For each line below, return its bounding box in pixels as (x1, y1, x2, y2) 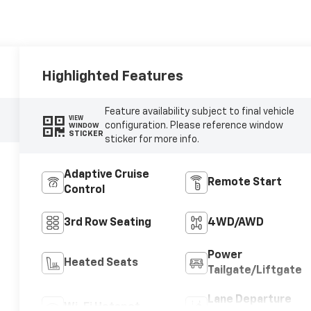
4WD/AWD (207, 217, 264, 229)
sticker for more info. (104, 135, 199, 145)
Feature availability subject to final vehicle (104, 107, 294, 117)
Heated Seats (64, 258, 139, 269)
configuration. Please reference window (104, 121, 283, 131)
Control (64, 185, 106, 196)
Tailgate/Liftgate (207, 265, 302, 277)
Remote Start (207, 177, 282, 189)
